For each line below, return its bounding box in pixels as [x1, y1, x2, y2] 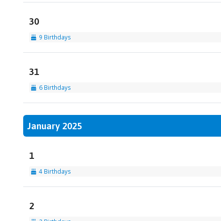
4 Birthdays [36, 167, 71, 176]
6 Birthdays [36, 83, 71, 92]
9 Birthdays [36, 33, 71, 41]
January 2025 [27, 120, 82, 132]
